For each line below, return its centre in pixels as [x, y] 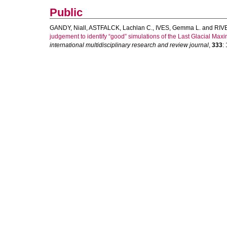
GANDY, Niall [68, 28]
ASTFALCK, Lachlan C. [121, 28]
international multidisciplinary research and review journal [129, 45]
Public [66, 12]
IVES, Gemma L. [178, 28]
